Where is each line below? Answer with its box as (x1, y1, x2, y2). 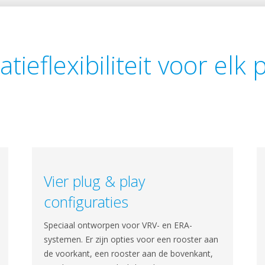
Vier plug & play (44, 171, 146, 191)
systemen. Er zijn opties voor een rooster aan (44, 234, 219, 245)
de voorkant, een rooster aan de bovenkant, (44, 248, 214, 259)
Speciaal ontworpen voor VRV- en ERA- (44, 219, 193, 231)
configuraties (44, 192, 129, 212)
